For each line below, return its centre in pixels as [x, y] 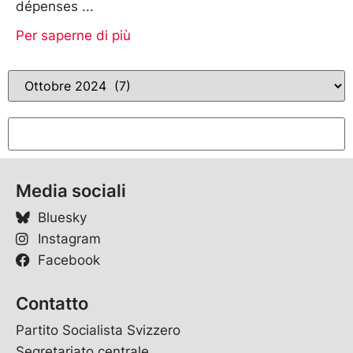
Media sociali [71, 190]
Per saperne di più [73, 35]
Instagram [69, 238]
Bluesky [62, 217]
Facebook [69, 260]
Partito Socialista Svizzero [98, 330]
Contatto [52, 303]
